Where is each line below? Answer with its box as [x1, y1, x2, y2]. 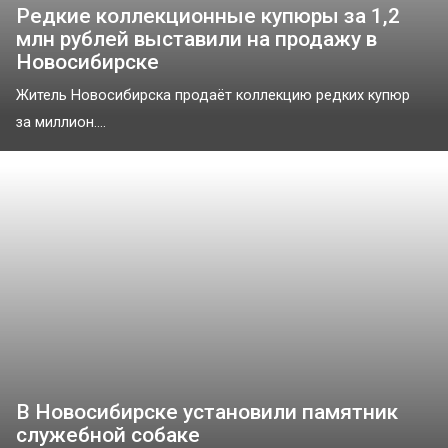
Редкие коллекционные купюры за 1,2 [16, 3, 400, 28]
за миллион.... [16, 113, 106, 131]
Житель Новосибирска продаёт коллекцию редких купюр [16, 86, 410, 104]
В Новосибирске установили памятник [16, 399, 398, 424]
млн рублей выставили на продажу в [16, 26, 377, 51]
